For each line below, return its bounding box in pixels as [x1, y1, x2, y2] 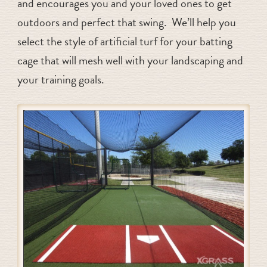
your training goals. [17, 70, 104, 88]
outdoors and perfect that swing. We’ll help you [17, 13, 236, 31]
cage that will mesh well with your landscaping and [17, 51, 243, 69]
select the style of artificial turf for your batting [17, 32, 232, 50]
